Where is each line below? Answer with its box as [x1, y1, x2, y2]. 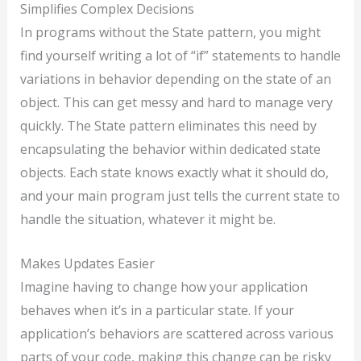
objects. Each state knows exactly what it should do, [19, 164, 329, 182]
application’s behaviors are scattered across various [19, 324, 334, 342]
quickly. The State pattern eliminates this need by [19, 117, 317, 135]
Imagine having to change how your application [19, 277, 308, 296]
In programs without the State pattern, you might [19, 23, 321, 42]
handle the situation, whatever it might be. [19, 210, 276, 229]
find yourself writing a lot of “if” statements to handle [19, 47, 341, 65]
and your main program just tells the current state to [19, 187, 340, 205]
